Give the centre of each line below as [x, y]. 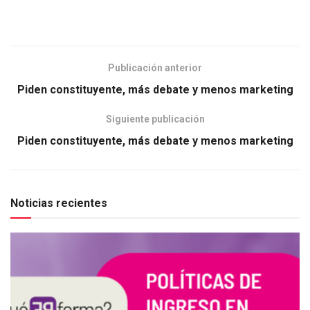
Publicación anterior [155, 67]
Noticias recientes [59, 203]
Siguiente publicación [155, 119]
